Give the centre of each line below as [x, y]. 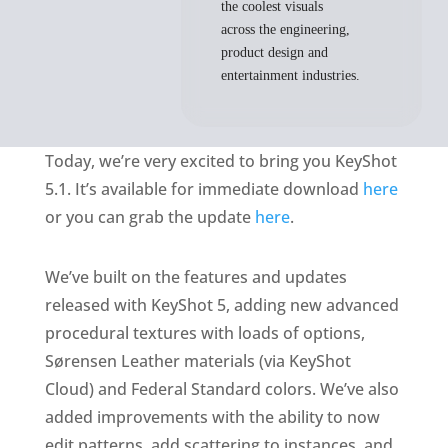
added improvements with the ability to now [212, 417]
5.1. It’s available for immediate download [203, 189]
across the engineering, [286, 29]
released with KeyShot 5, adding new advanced [221, 305]
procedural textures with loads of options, [204, 333]
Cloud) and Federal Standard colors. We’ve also [221, 389]
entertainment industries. [291, 75]
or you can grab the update [149, 217]
